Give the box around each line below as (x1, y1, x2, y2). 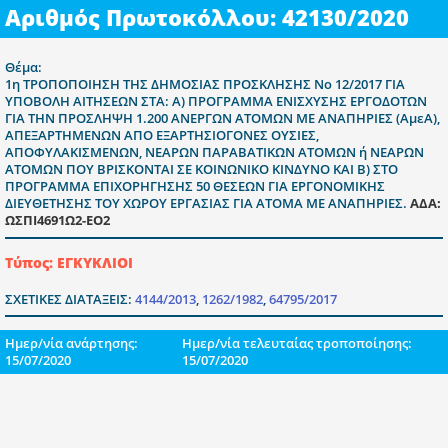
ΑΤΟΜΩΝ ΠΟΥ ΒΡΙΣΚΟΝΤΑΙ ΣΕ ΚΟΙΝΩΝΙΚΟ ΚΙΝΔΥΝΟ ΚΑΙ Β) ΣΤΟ (5, 160, 398, 179)
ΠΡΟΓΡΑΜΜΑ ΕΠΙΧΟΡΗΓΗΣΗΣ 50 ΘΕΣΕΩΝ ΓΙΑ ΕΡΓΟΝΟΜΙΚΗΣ (5, 177, 385, 196)
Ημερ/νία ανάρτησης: (5, 333, 138, 352)
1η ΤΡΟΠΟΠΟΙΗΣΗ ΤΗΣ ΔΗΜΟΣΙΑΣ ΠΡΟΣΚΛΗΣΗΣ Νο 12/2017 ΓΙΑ (5, 75, 405, 94)
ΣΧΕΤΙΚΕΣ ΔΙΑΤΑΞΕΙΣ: (5, 289, 135, 308)
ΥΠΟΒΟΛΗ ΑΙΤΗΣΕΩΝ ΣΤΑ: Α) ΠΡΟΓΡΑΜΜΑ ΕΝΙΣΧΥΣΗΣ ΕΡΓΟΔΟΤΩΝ (5, 92, 427, 111)
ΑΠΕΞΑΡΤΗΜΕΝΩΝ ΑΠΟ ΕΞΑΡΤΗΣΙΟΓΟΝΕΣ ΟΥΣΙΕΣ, (5, 126, 319, 145)
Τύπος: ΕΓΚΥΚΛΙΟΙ (5, 252, 133, 272)
